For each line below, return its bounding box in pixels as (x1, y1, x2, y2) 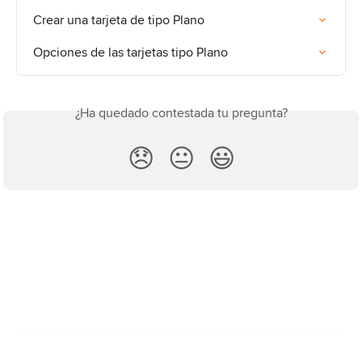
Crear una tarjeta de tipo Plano (33, 10, 204, 29)
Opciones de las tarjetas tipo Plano (33, 42, 228, 61)
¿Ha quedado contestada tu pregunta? (74, 103, 288, 122)
